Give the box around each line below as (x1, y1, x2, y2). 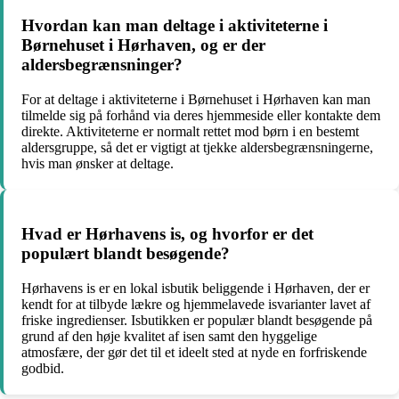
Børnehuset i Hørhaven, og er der (21, 36, 265, 55)
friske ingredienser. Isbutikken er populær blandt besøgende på (21, 312, 372, 328)
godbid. (21, 360, 64, 376)
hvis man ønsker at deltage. (21, 156, 174, 172)
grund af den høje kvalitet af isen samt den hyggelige (21, 328, 317, 344)
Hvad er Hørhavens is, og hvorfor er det (21, 224, 313, 243)
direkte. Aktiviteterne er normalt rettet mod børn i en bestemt (21, 124, 359, 140)
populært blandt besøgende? (21, 243, 230, 263)
